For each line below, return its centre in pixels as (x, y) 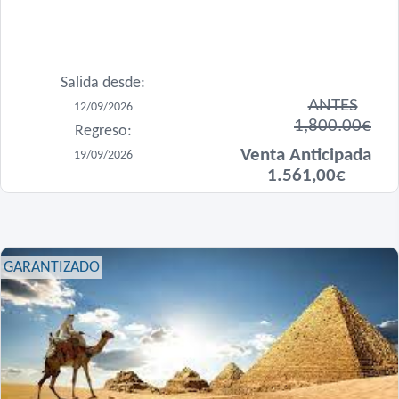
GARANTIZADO (52, 268)
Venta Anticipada (306, 155)
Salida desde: (103, 83)
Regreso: (103, 131)
